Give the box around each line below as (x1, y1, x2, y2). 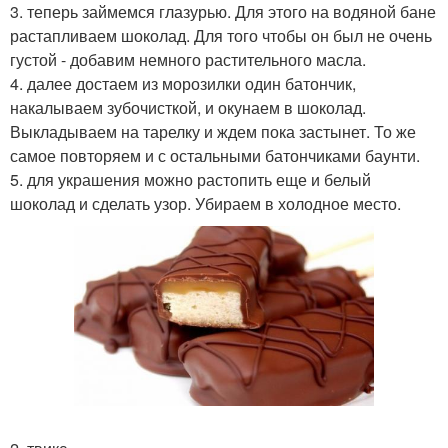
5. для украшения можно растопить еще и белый (10, 168, 371, 192)
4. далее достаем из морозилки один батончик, (10, 72, 356, 96)
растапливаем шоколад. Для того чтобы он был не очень (10, 24, 432, 48)
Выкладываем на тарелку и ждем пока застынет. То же (10, 120, 416, 144)
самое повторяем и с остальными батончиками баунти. (10, 144, 420, 168)
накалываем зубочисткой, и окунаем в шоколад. (10, 96, 366, 120)
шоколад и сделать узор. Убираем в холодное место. (10, 192, 401, 216)
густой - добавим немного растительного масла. (10, 48, 366, 72)
